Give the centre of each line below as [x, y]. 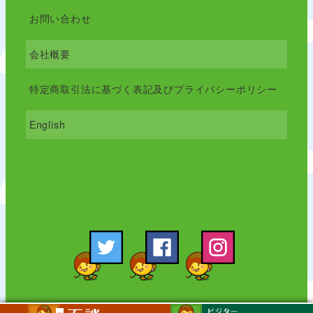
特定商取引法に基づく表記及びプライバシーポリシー [153, 89]
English [47, 124]
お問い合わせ [60, 18]
